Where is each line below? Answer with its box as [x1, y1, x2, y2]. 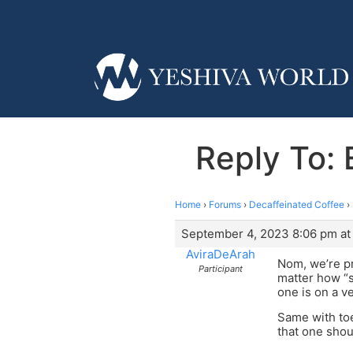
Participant [198, 262, 243, 274]
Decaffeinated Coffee [249, 198, 344, 210]
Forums [209, 198, 241, 210]
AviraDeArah [185, 246, 255, 262]
